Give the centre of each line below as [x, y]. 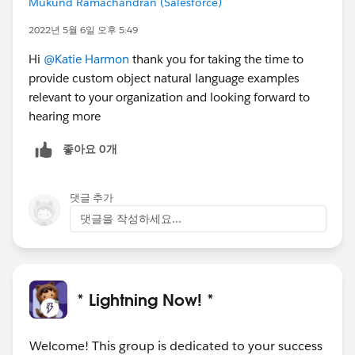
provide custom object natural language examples [164, 78]
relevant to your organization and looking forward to [169, 97]
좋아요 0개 [90, 149]
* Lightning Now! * [145, 299]
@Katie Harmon [86, 59]
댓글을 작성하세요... [131, 218]
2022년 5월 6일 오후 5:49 [83, 29]
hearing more [65, 116]
